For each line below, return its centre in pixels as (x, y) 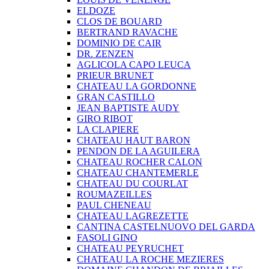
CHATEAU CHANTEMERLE (138, 173)
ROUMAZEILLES (114, 194)
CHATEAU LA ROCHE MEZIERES (150, 259)
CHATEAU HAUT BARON (134, 140)
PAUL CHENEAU (114, 205)
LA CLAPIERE (108, 129)
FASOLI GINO (107, 237)
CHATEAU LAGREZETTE (133, 216)
